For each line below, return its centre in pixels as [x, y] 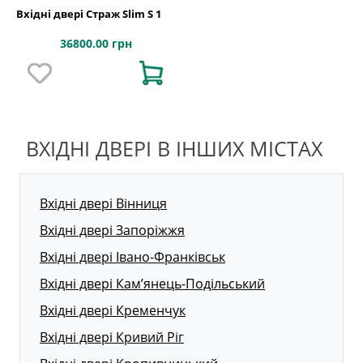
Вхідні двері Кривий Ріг [112, 337]
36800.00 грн [96, 43]
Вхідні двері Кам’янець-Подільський [152, 283]
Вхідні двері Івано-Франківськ [132, 256]
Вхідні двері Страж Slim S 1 [89, 13]
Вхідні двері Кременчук [113, 310]
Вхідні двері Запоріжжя [112, 230]
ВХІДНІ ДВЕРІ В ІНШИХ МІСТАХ [174, 148]
